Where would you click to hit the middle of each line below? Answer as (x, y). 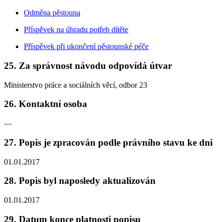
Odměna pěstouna (52, 13)
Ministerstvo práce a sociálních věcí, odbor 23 (76, 85)
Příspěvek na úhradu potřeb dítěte (76, 30)
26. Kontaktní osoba (46, 104)
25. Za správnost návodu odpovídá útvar (88, 65)
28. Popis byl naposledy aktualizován (80, 181)
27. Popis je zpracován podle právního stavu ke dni (108, 142)
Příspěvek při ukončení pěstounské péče (86, 47)
